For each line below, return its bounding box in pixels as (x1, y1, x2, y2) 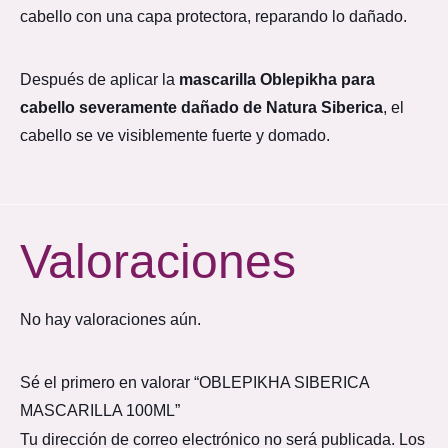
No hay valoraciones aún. (20, 311, 201, 329)
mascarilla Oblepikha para (179, 70, 375, 88)
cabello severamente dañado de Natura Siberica (20, 98, 383, 116)
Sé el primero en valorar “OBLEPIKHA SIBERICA (20, 374, 369, 392)
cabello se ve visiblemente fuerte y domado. (20, 126, 330, 144)
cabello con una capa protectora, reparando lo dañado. (20, 7, 407, 25)
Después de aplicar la (20, 70, 179, 88)
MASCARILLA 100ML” (20, 402, 180, 420)
